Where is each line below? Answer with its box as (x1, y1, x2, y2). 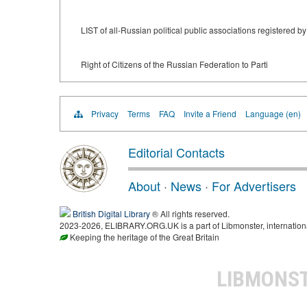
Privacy (91, 108, 119, 119)
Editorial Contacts (128, 143, 225, 161)
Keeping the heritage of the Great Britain (68, 231, 219, 243)
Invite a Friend (184, 108, 236, 119)
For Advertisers (212, 177, 296, 195)
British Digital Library (73, 208, 150, 219)
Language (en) (245, 108, 301, 119)
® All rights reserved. (150, 208, 230, 219)
